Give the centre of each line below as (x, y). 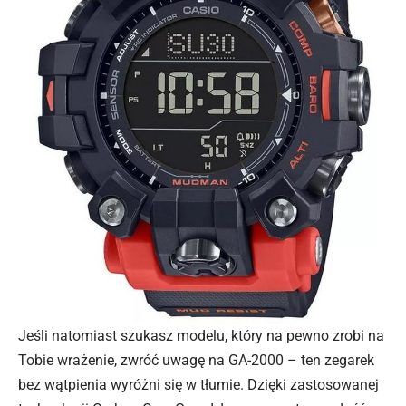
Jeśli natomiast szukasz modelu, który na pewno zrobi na (201, 335)
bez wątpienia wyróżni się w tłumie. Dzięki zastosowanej (198, 384)
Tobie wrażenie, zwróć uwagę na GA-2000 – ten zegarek (196, 360)
